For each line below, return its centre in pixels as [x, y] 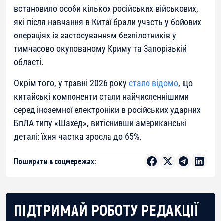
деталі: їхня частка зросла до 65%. [78, 137]
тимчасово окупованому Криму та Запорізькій [100, 49]
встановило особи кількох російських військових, [106, 9]
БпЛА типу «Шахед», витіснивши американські [100, 123]
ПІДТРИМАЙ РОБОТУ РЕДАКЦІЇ [106, 209]
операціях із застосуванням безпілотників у [95, 36]
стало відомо [153, 83]
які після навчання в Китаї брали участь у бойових [108, 22]
